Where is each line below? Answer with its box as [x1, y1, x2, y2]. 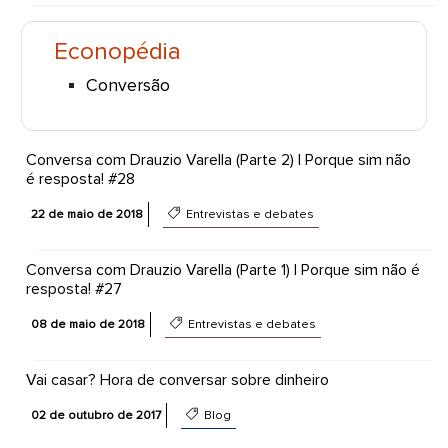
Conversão [85, 75, 170, 96]
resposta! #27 [25, 279, 122, 299]
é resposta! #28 [25, 169, 135, 189]
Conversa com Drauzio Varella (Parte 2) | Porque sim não [25, 150, 411, 170]
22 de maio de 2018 [30, 207, 143, 222]
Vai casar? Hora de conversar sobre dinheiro [25, 370, 329, 390]
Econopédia [53, 37, 181, 66]
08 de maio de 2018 [30, 317, 145, 332]
